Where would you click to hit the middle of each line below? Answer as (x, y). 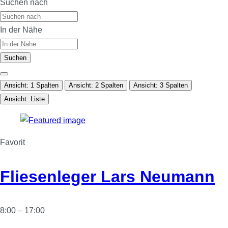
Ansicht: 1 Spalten (31, 85)
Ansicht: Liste (24, 99)
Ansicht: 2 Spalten (96, 85)
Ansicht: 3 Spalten (161, 85)
